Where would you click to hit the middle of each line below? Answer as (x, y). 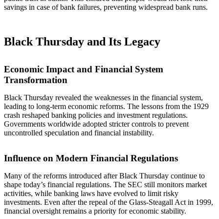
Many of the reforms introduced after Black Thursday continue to (104, 175)
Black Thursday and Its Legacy (82, 41)
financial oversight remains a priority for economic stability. (95, 211)
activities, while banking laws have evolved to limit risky (91, 193)
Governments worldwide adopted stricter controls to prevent (96, 124)
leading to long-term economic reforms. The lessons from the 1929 (106, 106)
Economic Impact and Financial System (84, 69)
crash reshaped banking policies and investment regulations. (96, 115)
